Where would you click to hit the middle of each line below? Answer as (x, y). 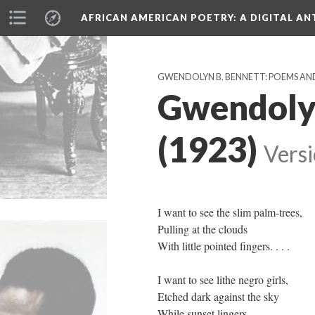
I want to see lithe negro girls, (223, 279)
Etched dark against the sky (218, 296)
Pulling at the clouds (202, 229)
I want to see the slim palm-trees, (230, 212)
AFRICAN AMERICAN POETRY (157, 18)
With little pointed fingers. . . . (225, 246)
